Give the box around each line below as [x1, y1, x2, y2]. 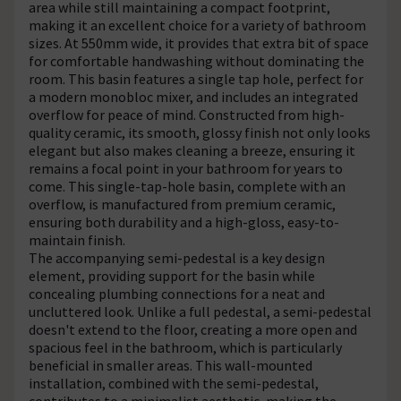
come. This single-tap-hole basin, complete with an [29, 176, 346, 195]
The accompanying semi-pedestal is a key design [29, 248, 325, 267]
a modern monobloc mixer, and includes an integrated [29, 87, 358, 106]
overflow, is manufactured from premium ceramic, [29, 194, 336, 213]
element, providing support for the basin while [29, 266, 315, 285]
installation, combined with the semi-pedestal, [29, 373, 319, 392]
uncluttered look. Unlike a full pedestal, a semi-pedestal [29, 302, 371, 320]
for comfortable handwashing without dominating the [29, 51, 364, 70]
